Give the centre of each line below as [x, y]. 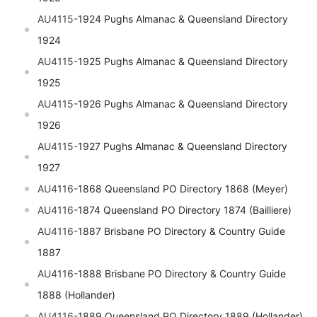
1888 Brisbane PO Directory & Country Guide [182, 274]
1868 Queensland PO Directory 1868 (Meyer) [183, 189]
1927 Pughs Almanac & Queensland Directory [183, 146]
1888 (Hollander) [76, 295]
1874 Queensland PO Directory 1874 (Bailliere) [185, 210]
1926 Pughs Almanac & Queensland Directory [183, 104]
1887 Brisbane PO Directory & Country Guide [181, 231]
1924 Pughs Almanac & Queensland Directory [183, 19]
